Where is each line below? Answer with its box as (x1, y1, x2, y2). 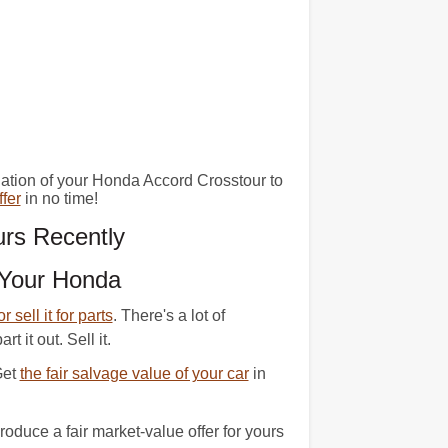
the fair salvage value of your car (19, 365, 249, 382)
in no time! (20, 190, 98, 207)
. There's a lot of (112, 307, 225, 324)
